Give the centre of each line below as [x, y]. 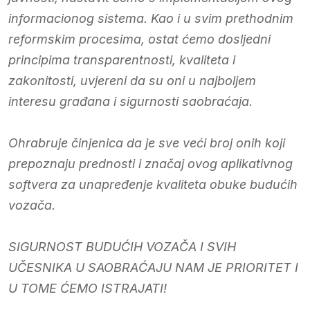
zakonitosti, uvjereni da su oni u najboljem [132, 80]
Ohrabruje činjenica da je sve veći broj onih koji [147, 143]
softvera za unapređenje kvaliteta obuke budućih [153, 184]
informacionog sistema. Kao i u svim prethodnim [151, 18]
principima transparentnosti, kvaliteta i [122, 60]
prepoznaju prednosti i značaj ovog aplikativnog [151, 163]
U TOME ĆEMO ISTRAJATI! [88, 288]
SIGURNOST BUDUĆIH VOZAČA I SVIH [122, 246]
